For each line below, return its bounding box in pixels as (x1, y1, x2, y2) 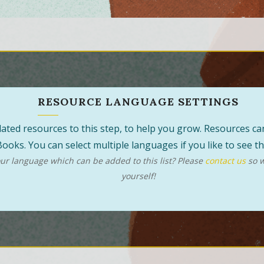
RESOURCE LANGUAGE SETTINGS (38, 95, 239, 109)
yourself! (121, 170, 156, 182)
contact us (204, 155, 246, 167)
